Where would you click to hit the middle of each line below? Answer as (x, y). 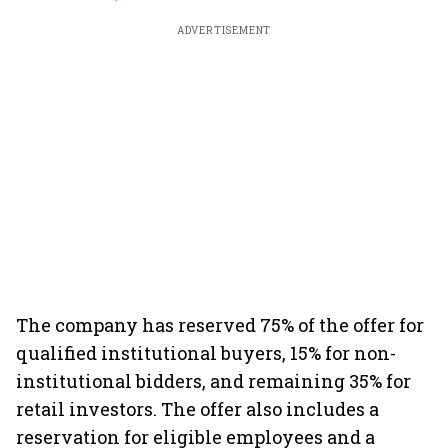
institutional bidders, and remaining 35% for (213, 381)
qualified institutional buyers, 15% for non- (206, 353)
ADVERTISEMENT (224, 30)
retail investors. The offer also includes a (197, 409)
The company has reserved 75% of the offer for (220, 325)
